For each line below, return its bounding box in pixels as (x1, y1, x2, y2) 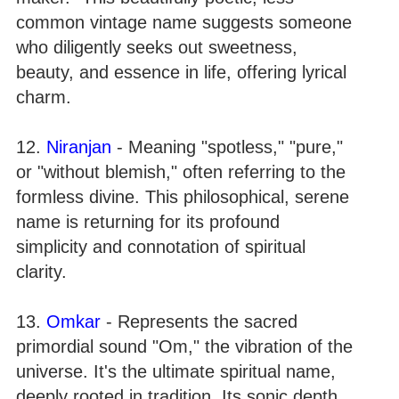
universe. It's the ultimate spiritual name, (16, 361, 336, 381)
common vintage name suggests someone (16, 12, 352, 32)
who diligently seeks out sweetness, (16, 37, 297, 57)
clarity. (16, 261, 67, 281)
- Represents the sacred (101, 311, 297, 331)
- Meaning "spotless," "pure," (111, 136, 343, 157)
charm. (16, 86, 71, 107)
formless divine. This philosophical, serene (16, 186, 349, 207)
